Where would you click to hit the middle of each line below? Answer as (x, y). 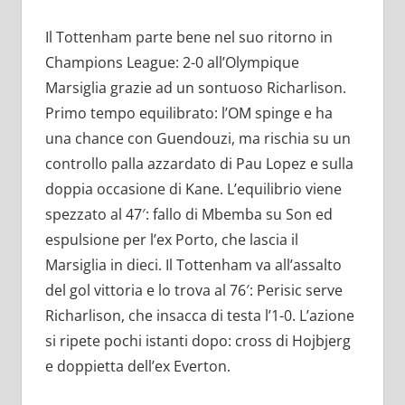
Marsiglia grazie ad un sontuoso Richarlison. (195, 88)
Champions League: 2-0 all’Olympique (172, 63)
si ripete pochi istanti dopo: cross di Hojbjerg (198, 341)
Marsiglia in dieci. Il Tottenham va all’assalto (193, 265)
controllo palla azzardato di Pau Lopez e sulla (199, 164)
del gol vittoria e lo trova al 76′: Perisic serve (193, 291)
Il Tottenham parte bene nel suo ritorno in (188, 38)
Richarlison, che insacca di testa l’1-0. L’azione (199, 316)
